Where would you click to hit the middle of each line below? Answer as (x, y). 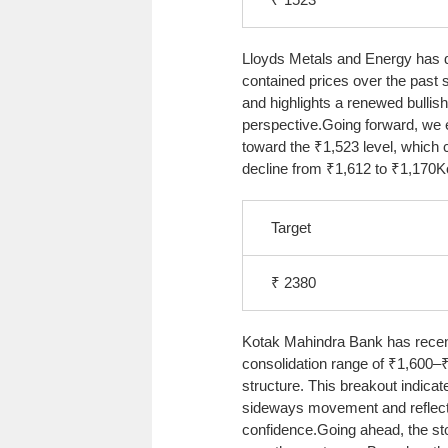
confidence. (279, 429)
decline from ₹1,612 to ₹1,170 (339, 168)
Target (291, 227)
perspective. (282, 124)
